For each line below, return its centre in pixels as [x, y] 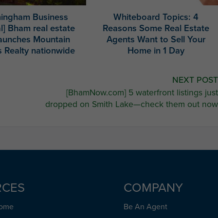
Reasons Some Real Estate [156, 28]
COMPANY [154, 187]
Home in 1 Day [156, 51]
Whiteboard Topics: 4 [156, 17]
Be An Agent [146, 207]
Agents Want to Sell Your [156, 39]
